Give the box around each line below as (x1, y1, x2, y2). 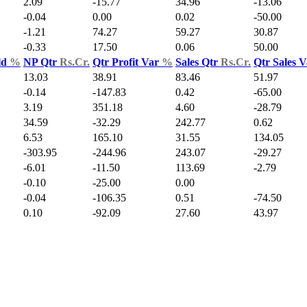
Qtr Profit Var (93, 56, 162, 68)
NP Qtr (23, 56, 60, 68)
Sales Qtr (175, 56, 221, 68)
